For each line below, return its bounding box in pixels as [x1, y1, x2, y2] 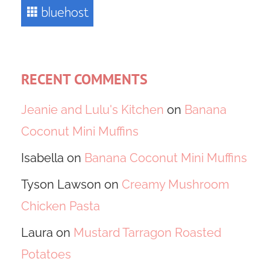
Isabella [20, 151, 64, 166]
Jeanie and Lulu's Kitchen [20, 102, 164, 118]
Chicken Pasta [20, 199, 100, 214]
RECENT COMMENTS [20, 69, 148, 89]
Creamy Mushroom [121, 177, 229, 192]
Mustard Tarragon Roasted [73, 225, 221, 240]
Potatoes [20, 247, 71, 262]
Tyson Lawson [20, 177, 101, 192]
